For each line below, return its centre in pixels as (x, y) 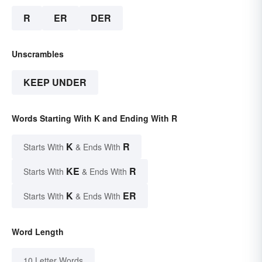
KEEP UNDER (55, 82)
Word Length (38, 232)
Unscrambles (38, 54)
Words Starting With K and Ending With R (94, 118)
